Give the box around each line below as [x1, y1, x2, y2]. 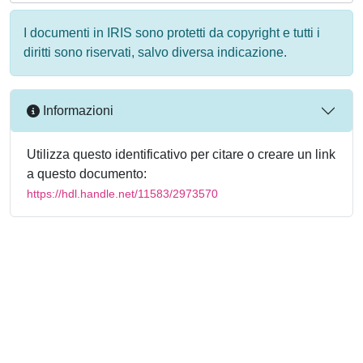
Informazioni [40, 104, 113, 118]
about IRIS [135, 330, 199, 344]
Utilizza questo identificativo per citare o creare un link [27, 147, 335, 161]
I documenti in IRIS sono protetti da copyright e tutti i [23, 25, 320, 40]
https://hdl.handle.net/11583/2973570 [27, 186, 218, 200]
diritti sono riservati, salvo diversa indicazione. [23, 45, 287, 59]
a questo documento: [27, 166, 147, 181]
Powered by [6, 330, 83, 344]
